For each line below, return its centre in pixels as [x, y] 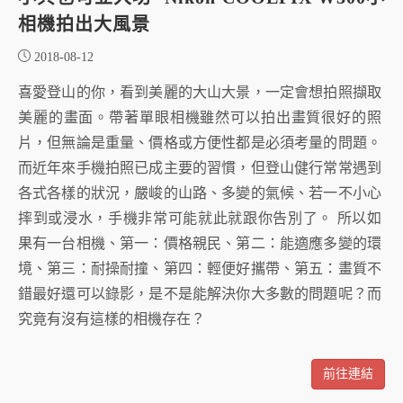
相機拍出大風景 [84, 25]
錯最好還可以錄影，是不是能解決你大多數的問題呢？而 [200, 294]
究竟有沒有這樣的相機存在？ [112, 319]
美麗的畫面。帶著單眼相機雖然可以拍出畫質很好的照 [200, 118]
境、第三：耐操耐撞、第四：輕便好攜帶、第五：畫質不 [200, 269]
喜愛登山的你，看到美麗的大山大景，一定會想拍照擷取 [200, 93]
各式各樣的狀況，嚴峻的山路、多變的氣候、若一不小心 [200, 193]
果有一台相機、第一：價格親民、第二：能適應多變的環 [200, 244]
